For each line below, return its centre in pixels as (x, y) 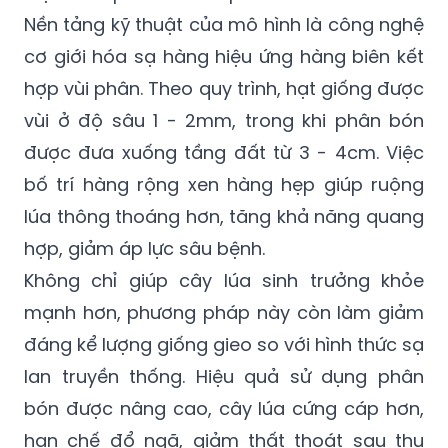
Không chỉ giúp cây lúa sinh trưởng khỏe (224, 280)
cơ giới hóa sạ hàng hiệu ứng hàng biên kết (224, 56)
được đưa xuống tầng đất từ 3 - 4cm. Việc (224, 152)
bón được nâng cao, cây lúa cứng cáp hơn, (224, 408)
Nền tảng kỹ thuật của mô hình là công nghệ (224, 24)
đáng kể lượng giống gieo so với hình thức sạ (224, 344)
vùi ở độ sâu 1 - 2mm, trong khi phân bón (224, 120)
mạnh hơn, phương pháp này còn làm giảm (224, 312)
